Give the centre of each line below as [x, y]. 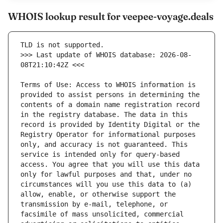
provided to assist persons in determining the [110, 95]
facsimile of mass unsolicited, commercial [102, 214]
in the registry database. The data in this [104, 115]
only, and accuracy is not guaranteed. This [104, 145]
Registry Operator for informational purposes [108, 135]
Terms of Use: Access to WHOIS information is [108, 85]
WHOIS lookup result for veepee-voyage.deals [111, 16]
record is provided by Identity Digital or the [110, 125]
